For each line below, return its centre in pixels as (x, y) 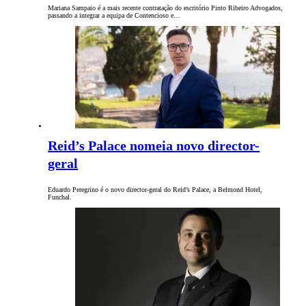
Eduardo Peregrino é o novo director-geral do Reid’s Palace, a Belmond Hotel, (155, 190)
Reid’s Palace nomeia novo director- (154, 146)
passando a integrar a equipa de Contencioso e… (114, 16)
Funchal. (60, 197)
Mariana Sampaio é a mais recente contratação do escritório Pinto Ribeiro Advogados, (166, 8)
